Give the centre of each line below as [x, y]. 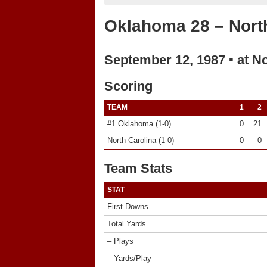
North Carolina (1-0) [141, 140]
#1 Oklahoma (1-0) [139, 124]
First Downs [128, 207]
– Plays [120, 241]
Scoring [128, 86]
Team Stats [138, 168]
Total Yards [127, 224]
